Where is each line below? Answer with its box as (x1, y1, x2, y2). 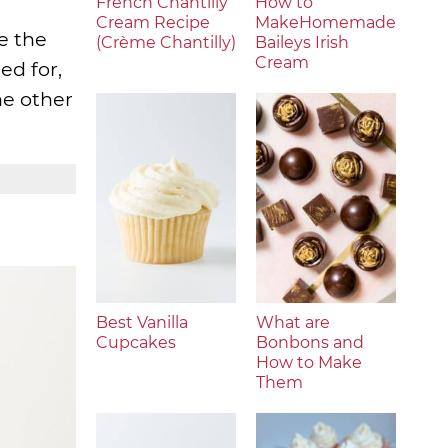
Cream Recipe (96, 13, 210, 32)
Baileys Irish (255, 33, 349, 52)
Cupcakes (96, 333, 176, 352)
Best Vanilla (96, 313, 188, 332)
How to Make (256, 353, 362, 372)
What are (256, 313, 330, 332)
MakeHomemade (255, 13, 396, 32)
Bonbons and (256, 333, 364, 352)
